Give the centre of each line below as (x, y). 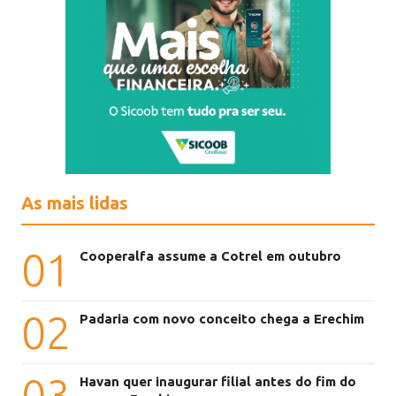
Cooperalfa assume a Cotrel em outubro (211, 256)
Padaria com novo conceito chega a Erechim (222, 319)
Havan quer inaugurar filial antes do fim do (218, 382)
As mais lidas (75, 203)
